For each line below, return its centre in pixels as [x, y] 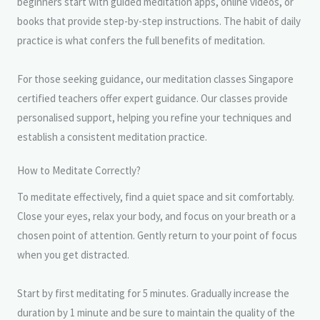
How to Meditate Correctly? [79, 170]
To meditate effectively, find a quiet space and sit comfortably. [156, 196]
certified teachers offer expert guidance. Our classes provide [152, 98]
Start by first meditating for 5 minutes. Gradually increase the [153, 293]
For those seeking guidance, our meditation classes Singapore [155, 79]
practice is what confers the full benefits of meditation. [141, 40]
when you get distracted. [73, 254]
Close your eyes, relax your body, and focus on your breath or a [156, 216]
